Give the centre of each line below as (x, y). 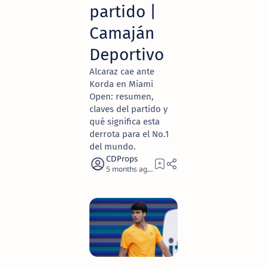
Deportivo (127, 55)
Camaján (122, 33)
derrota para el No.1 (129, 134)
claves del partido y (128, 109)
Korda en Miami (121, 84)
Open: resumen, (122, 97)
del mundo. (113, 147)
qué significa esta (125, 122)
